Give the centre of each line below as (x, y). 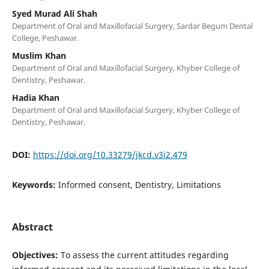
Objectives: (35, 255)
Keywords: (35, 184)
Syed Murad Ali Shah (54, 13)
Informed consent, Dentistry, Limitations (139, 184)
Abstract (32, 227)
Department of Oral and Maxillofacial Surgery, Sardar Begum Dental (132, 26)
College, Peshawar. (45, 38)
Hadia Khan (35, 97)
